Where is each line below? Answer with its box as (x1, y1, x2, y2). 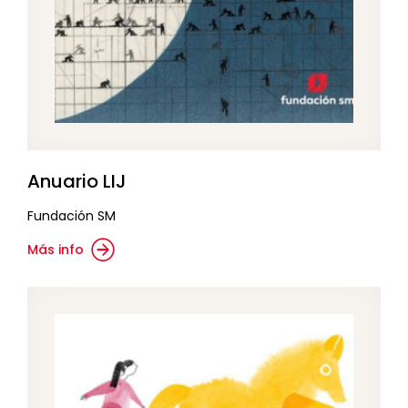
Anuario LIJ (27, 168, 127, 195)
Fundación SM (27, 207, 116, 226)
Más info (27, 240, 84, 260)
